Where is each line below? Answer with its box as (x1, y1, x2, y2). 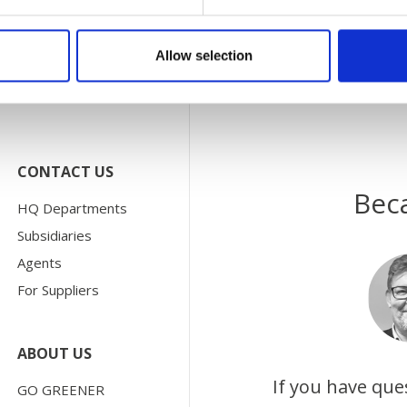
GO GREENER (17, 380, 105, 399)
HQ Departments (17, 198, 128, 217)
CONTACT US (17, 161, 114, 182)
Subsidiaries (17, 225, 93, 244)
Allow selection (154, 47, 253, 64)
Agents (17, 253, 63, 272)
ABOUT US (17, 342, 93, 363)
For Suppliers (17, 280, 100, 299)
